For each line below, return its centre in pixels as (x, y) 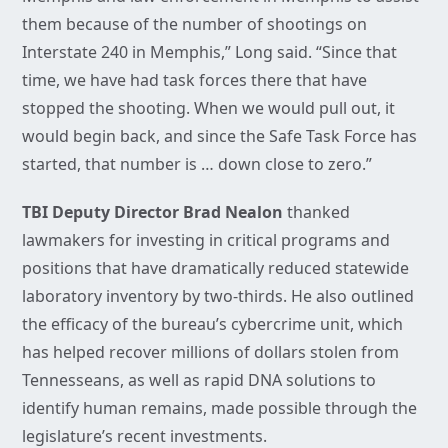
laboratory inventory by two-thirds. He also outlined (218, 296)
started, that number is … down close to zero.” (199, 164)
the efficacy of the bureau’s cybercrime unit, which (212, 324)
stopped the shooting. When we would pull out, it (208, 108)
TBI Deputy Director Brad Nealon (152, 212)
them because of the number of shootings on (194, 24)
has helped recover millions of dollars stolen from (210, 352)
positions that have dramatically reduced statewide (215, 268)
